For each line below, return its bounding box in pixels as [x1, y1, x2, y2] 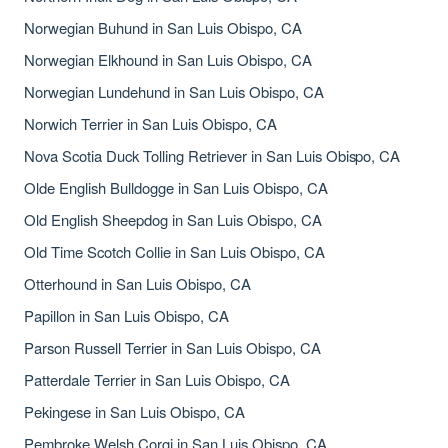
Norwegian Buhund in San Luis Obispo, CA [24, 17, 302, 38]
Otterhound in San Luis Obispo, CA [24, 273, 251, 294]
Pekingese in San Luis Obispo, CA [24, 401, 245, 422]
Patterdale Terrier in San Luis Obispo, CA [24, 369, 290, 390]
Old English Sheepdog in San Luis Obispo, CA [24, 209, 322, 230]
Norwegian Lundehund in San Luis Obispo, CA [24, 81, 324, 102]
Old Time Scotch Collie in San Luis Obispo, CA [24, 241, 325, 262]
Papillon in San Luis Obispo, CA [24, 305, 229, 326]
